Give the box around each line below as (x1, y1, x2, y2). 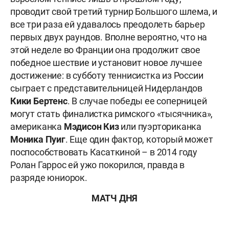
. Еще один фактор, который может (65, 134, 213, 145)
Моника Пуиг (10, 134, 65, 145)
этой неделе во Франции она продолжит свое (10, 44, 200, 56)
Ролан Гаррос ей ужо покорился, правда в (10, 159, 185, 171)
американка (10, 121, 64, 132)
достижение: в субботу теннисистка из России (10, 70, 203, 81)
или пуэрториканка (121, 121, 202, 132)
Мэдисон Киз (63, 121, 121, 132)
